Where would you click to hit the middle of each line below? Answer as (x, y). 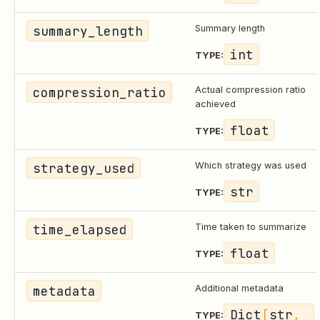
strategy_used (84, 168)
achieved (215, 104)
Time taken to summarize (251, 226)
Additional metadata (239, 288)
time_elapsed (80, 229)
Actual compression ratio (250, 89)
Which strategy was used (251, 165)
